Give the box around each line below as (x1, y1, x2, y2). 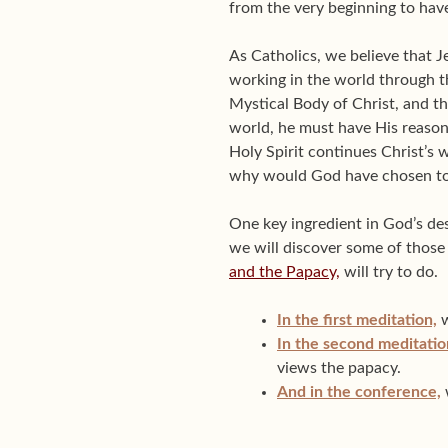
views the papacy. (277, 360, 401, 376)
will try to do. (340, 264, 438, 280)
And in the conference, (277, 384, 441, 400)
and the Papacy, (229, 264, 340, 280)
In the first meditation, (277, 312, 437, 328)
